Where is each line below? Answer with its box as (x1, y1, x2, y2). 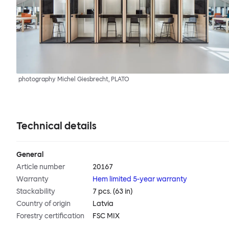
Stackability (16, 187, 55, 196)
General (16, 150, 43, 159)
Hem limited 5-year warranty (93, 175, 188, 184)
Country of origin (16, 199, 71, 209)
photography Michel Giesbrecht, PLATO (18, 76, 129, 83)
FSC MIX (93, 212, 120, 221)
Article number (16, 163, 65, 172)
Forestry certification (16, 212, 84, 221)
